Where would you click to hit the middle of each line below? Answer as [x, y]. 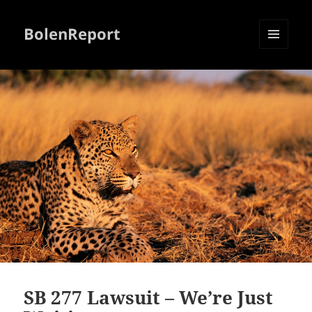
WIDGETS [279, 78]
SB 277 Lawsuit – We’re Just [149, 297]
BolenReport [72, 34]
